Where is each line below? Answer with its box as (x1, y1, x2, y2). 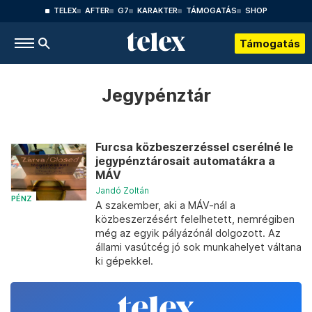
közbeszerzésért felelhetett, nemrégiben (95, 213, 295, 225)
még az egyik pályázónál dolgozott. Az (95, 227, 281, 239)
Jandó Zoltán (95, 185, 149, 196)
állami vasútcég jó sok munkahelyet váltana (95, 241, 302, 253)
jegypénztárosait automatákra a (95, 155, 275, 168)
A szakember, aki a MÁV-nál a (95, 199, 235, 211)
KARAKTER (136, 6, 178, 15)
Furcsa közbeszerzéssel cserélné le (95, 141, 293, 154)
